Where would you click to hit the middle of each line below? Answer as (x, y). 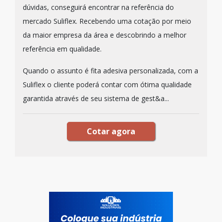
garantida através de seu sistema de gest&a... (96, 98)
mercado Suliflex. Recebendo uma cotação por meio (107, 21)
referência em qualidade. (62, 49)
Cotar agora (111, 131)
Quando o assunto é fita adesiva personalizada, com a (111, 71)
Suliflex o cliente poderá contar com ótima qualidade (107, 84)
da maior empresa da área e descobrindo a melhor (105, 35)
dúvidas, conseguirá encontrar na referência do (98, 7)
